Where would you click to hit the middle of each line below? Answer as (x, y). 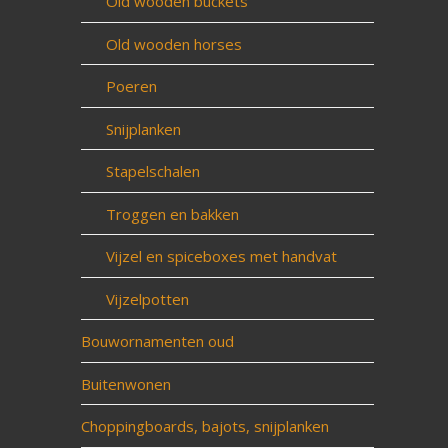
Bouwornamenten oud (157, 341)
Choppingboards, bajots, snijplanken (204, 426)
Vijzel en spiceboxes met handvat (221, 256)
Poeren (131, 86)
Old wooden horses (173, 43)
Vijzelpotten (147, 298)
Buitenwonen (125, 383)
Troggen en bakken (172, 213)
